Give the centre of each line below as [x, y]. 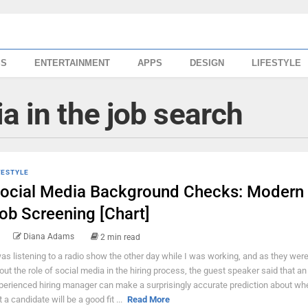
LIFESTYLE [277, 63]
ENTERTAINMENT [73, 63]
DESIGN [207, 63]
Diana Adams [48, 236]
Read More [148, 299]
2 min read [120, 237]
